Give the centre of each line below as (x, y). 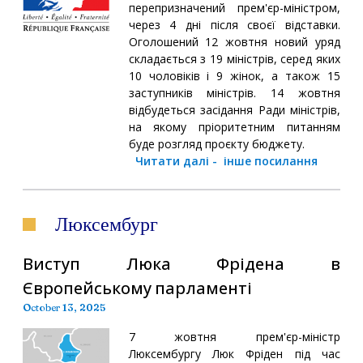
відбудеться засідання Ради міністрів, (234, 109)
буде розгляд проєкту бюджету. (216, 143)
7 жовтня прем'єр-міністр (234, 336)
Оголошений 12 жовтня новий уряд (234, 41)
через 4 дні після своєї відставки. (234, 24)
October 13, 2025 (64, 307)
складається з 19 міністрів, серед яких (234, 58)
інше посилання (270, 160)
